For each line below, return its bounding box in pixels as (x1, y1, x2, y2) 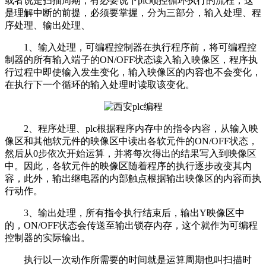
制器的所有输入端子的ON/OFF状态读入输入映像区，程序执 (5, 55, 258, 65)
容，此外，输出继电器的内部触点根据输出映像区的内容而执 (5, 173, 261, 184)
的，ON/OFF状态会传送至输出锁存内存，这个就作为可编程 (5, 220, 258, 231)
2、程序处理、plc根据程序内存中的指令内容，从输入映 (24, 123, 258, 134)
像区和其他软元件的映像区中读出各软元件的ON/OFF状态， (5, 136, 258, 147)
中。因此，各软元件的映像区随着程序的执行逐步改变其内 (5, 161, 252, 172)
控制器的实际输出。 (5, 233, 90, 243)
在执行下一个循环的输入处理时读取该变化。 (5, 80, 195, 90)
